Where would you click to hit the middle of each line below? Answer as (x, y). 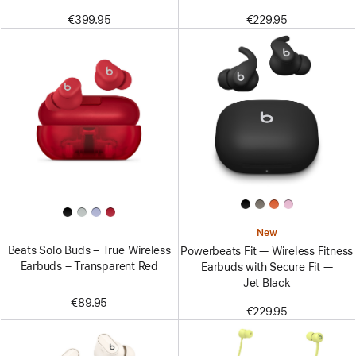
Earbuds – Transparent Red (89, 267)
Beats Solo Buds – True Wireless (89, 251)
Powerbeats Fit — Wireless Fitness (267, 251)
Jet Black (267, 282)
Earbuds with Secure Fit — (267, 267)
